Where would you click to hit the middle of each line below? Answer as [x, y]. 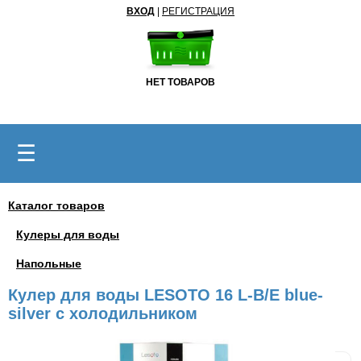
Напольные [49, 263]
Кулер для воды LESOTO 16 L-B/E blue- [166, 295]
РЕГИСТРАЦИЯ [198, 11]
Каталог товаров [56, 205]
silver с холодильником [103, 313]
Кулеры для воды [68, 234]
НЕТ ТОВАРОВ [180, 82]
